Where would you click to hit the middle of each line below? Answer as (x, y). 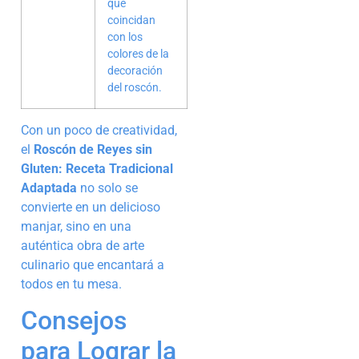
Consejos (74, 321)
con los (125, 37)
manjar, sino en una (76, 226)
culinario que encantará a (93, 264)
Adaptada (49, 188)
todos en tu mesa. (71, 284)
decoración (135, 71)
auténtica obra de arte (83, 245)
